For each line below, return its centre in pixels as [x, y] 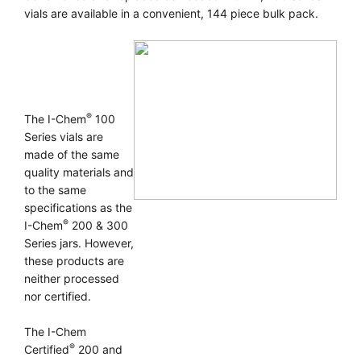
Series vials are [64, 137]
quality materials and [79, 172]
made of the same [72, 154]
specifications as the [78, 207]
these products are [74, 261]
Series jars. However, [79, 243]
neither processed [72, 278]
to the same [55, 190]
